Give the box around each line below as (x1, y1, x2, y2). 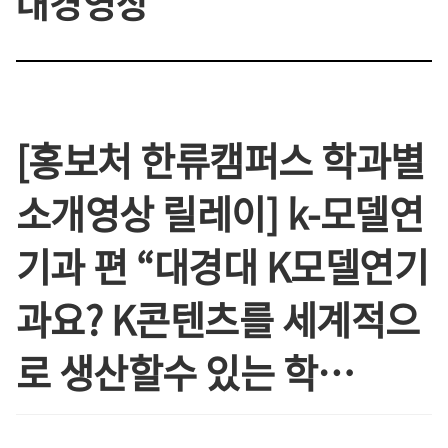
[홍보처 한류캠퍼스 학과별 (16, 132, 425, 188)
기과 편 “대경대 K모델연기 (16, 238, 429, 294)
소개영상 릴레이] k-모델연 (16, 185, 424, 241)
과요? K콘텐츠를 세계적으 (16, 291, 420, 347)
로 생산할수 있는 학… (16, 344, 355, 400)
